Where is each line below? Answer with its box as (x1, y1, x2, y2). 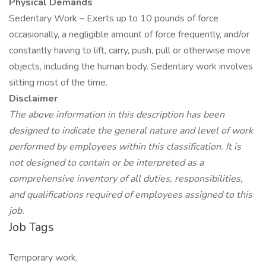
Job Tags (9, 219, 54, 235)
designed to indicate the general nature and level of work (9, 124, 253, 137)
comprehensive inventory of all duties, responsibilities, (9, 172, 243, 185)
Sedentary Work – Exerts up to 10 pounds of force (9, 12, 218, 25)
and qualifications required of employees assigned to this (9, 188, 252, 201)
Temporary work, (9, 251, 78, 264)
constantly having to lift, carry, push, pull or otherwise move (9, 44, 251, 57)
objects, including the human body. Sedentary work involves (9, 60, 253, 73)
